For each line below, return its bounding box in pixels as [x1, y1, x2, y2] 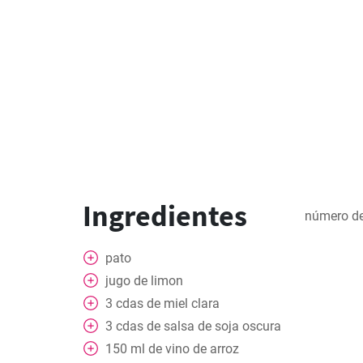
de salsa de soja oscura [147, 318, 281, 334]
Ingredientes [83, 198, 247, 234]
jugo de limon [105, 273, 183, 288]
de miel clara [147, 296, 220, 311]
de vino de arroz [148, 341, 239, 357]
